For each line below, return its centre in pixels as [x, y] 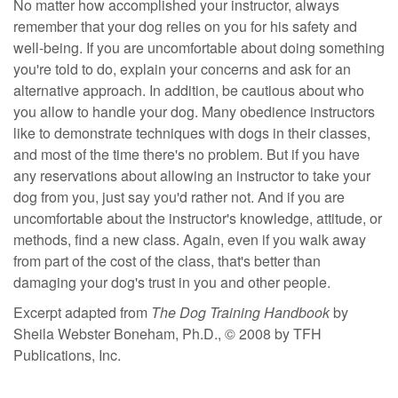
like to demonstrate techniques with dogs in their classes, [192, 132]
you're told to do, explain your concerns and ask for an [182, 68]
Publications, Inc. [67, 354]
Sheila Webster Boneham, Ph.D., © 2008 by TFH [167, 333]
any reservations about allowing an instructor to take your [192, 175]
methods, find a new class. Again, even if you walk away [190, 239]
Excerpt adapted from [82, 312]
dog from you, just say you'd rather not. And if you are [179, 196]
